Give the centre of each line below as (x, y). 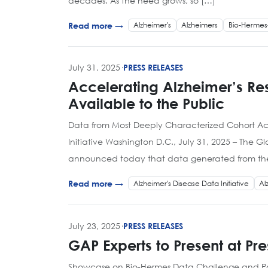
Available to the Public (146, 104)
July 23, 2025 (94, 226)
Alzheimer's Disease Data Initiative (191, 183)
